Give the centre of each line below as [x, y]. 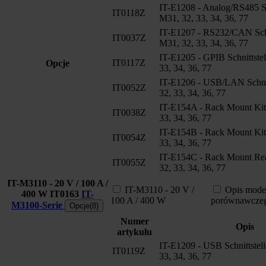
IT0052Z [129, 87]
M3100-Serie [38, 205]
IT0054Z [129, 137]
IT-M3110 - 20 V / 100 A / [57, 183]
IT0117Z [129, 62]
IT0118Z [129, 12]
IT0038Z [129, 112]
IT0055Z [129, 162]
